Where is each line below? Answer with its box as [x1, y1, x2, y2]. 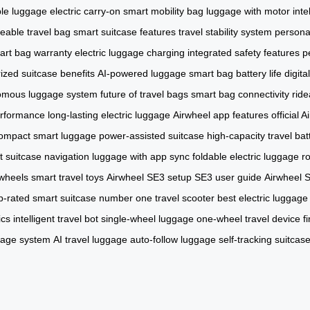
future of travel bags [100, 88, 188, 100]
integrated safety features [188, 46, 300, 58]
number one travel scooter [99, 192, 215, 203]
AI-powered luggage [98, 67, 186, 79]
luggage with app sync [92, 150, 190, 162]
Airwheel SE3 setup [107, 171, 192, 183]
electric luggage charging [75, 46, 185, 58]
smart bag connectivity [191, 88, 289, 100]
